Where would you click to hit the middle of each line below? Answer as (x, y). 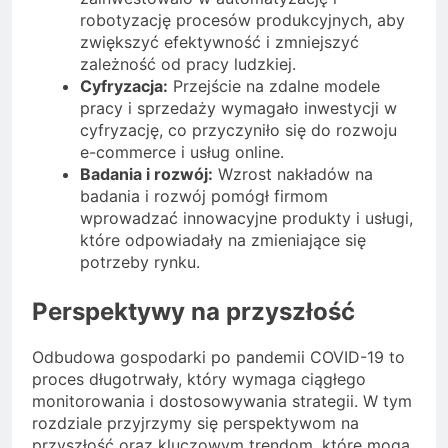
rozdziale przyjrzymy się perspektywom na (195, 422)
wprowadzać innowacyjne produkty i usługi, (246, 218)
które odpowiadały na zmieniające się (223, 240)
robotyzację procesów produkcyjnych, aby (242, 20)
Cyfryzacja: (124, 86)
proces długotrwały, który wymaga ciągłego (199, 378)
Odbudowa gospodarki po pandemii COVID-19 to (218, 356)
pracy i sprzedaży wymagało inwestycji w (238, 108)
